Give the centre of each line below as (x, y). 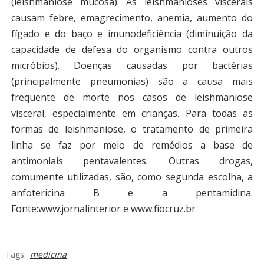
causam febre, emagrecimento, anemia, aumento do (132, 18)
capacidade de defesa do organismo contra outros (132, 49)
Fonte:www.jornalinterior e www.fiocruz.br (103, 209)
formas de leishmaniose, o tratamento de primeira (132, 129)
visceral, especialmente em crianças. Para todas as (132, 113)
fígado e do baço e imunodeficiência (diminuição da (132, 34)
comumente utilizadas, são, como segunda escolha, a (132, 177)
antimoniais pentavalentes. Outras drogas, (132, 161)
